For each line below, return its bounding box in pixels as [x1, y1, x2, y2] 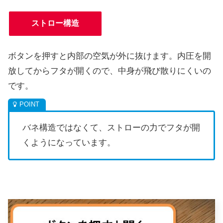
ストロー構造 [31, 19, 79, 28]
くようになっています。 [22, 138, 115, 148]
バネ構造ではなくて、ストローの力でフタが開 [22, 123, 200, 133]
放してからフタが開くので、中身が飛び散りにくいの [8, 66, 211, 76]
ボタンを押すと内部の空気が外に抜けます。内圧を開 [8, 51, 211, 61]
